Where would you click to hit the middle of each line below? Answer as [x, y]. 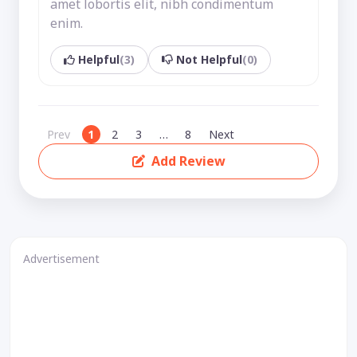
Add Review [188, 161]
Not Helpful [209, 60]
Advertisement [61, 258]
